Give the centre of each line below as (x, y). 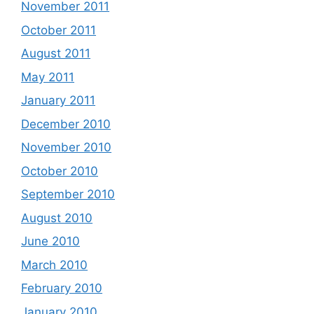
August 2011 (56, 53)
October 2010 (60, 171)
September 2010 (68, 194)
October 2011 (59, 30)
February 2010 (62, 288)
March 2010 (54, 265)
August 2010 (57, 218)
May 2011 (48, 77)
